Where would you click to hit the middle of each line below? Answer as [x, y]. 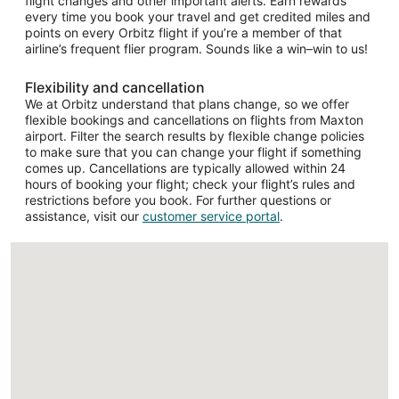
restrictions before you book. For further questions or [178, 199]
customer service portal [211, 216]
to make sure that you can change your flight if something [193, 151]
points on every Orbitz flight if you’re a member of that [183, 32]
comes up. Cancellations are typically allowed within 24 [185, 167]
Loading [210, 326]
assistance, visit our [84, 216]
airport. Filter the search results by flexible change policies [195, 135]
